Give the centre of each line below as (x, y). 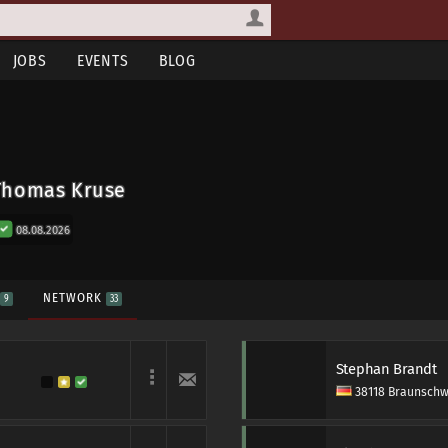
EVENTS (102, 60)
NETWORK (74, 297)
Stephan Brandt (386, 369)
